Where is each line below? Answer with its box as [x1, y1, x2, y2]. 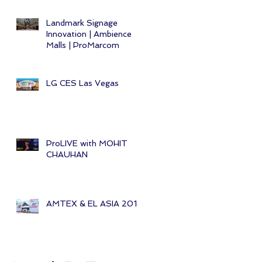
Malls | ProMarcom [46, 40, 119, 50]
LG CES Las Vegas [46, 78, 119, 88]
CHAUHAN [46, 149, 88, 159]
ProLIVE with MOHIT [46, 138, 127, 148]
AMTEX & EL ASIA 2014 [46, 198, 142, 208]
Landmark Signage [46, 18, 118, 27]
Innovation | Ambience [46, 29, 132, 39]
